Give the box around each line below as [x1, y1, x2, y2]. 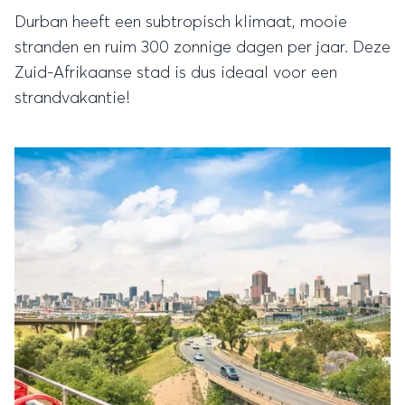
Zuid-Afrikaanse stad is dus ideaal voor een [14, 65, 337, 81]
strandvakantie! [14, 90, 130, 107]
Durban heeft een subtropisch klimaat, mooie [14, 14, 347, 31]
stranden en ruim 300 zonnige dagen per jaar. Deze [14, 40, 391, 56]
